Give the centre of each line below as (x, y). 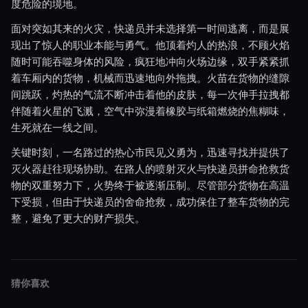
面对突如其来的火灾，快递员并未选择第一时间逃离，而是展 (150, 28)
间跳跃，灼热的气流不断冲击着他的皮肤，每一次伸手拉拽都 (150, 94)
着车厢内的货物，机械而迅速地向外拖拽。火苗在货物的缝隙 (150, 78)
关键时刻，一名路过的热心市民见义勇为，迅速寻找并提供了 (150, 152)
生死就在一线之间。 (57, 127)
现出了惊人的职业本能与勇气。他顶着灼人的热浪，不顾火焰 (150, 45)
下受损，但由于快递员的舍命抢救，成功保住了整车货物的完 (150, 201)
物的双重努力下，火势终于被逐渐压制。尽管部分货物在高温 (150, 185)
